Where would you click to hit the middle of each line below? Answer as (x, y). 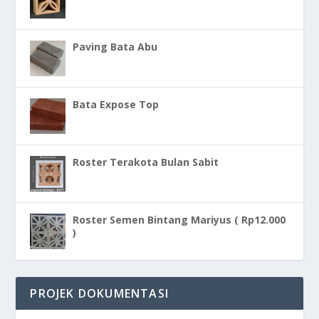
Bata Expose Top (116, 104)
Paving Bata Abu (115, 46)
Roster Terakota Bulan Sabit (146, 162)
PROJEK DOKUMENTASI (100, 293)
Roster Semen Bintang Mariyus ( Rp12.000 (179, 219)
